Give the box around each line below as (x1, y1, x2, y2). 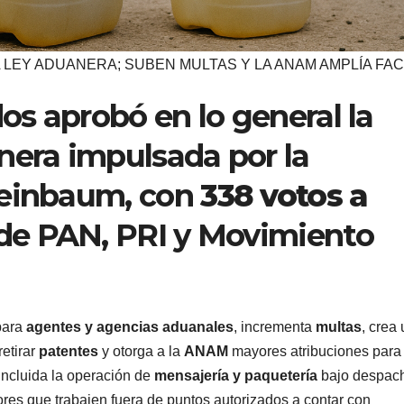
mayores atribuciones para (228, 344, 401, 360)
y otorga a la (98, 344, 184, 360)
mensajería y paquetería (154, 368, 317, 384)
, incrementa (234, 319, 316, 335)
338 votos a (200, 176, 368, 215)
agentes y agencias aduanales (26, 319, 234, 335)
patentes (39, 344, 98, 360)
